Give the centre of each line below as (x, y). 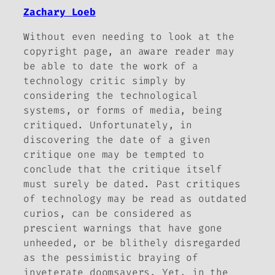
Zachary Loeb (60, 12)
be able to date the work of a (111, 66)
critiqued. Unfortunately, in (108, 125)
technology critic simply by (105, 81)
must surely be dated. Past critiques (132, 184)
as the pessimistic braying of (111, 258)
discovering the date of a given (117, 140)
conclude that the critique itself (123, 169)
